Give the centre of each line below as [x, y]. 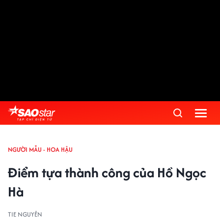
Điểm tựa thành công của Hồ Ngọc [107, 172]
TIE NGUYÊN [25, 214]
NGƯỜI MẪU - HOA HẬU [40, 150]
